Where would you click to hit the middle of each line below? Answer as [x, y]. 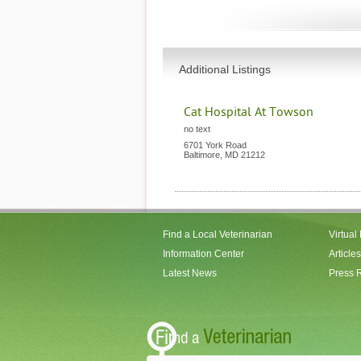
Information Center [203, 254]
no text [197, 129]
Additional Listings [225, 69]
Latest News [190, 273]
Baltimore [202, 155]
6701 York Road [215, 145]
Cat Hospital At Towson [249, 112]
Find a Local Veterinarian [218, 234]
